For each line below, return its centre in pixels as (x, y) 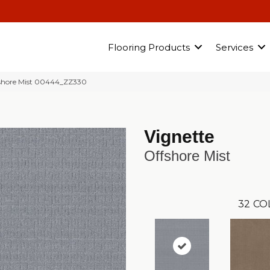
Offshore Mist (187, 156)
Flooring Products (149, 47)
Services (234, 47)
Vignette (179, 137)
